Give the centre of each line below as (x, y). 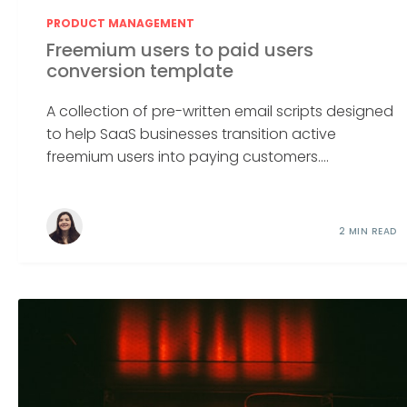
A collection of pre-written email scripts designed (220, 112)
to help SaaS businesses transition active (192, 134)
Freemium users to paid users (180, 50)
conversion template (140, 71)
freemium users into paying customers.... (188, 157)
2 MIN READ (367, 232)
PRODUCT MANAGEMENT (121, 23)
